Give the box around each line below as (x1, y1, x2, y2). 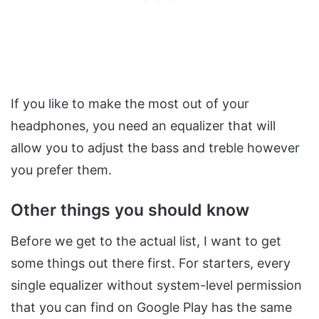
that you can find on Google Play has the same (11, 299, 292, 315)
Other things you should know (11, 200, 249, 221)
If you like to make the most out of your (11, 96, 249, 112)
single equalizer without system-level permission (11, 277, 302, 293)
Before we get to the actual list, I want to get (11, 233, 281, 249)
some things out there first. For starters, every (11, 255, 291, 271)
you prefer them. (11, 162, 112, 178)
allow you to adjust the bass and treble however (11, 140, 300, 156)
